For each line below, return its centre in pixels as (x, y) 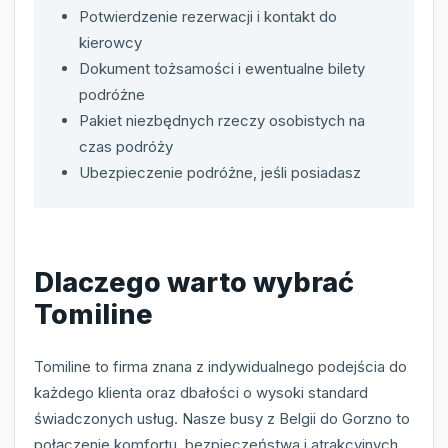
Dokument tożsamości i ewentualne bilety (222, 68)
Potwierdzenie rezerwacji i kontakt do (208, 16)
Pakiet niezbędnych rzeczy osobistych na (222, 120)
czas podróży (126, 146)
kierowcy (110, 42)
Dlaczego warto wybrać (194, 283)
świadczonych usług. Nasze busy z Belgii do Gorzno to (222, 418)
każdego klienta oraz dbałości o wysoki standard (201, 392)
